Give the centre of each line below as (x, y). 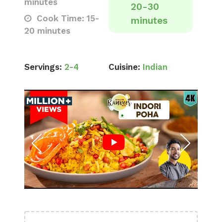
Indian (155, 67)
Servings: (43, 67)
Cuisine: (124, 67)
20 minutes (47, 31)
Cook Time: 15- (67, 18)
